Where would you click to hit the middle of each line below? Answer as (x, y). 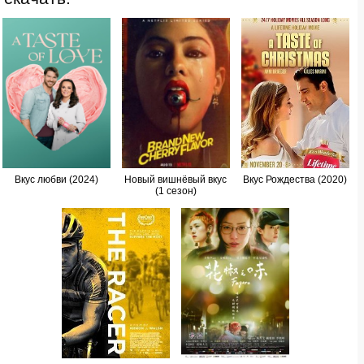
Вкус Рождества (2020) (295, 179)
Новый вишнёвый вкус (175, 179)
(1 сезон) (175, 191)
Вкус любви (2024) (56, 179)
